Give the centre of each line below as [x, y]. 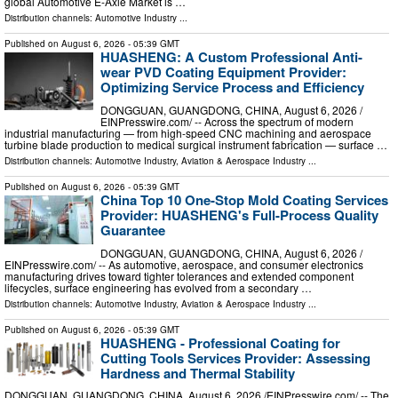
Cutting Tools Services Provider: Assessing [235, 358]
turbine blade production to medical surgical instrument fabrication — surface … [196, 145]
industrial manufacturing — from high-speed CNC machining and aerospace [188, 133]
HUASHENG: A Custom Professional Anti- [231, 57]
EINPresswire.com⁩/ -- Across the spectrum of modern [227, 122]
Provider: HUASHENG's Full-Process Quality [239, 215]
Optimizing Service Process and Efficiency [232, 88]
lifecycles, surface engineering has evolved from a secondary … [158, 287]
